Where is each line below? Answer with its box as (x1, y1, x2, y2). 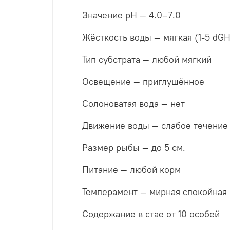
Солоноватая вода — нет (82, 98, 185, 110)
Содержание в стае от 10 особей (82, 208, 220, 220)
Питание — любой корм (82, 164, 181, 176)
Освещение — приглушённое (82, 75, 204, 88)
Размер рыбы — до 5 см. (82, 142, 185, 154)
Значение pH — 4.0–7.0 (82, 9, 181, 22)
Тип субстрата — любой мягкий (82, 53, 212, 66)
